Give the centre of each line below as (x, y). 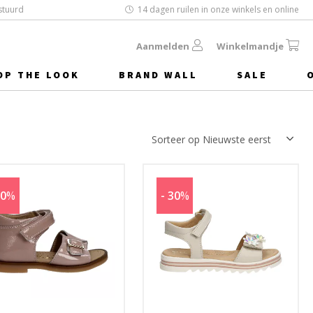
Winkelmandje (250, 46)
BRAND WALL (158, 75)
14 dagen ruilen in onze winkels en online (218, 9)
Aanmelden (163, 46)
